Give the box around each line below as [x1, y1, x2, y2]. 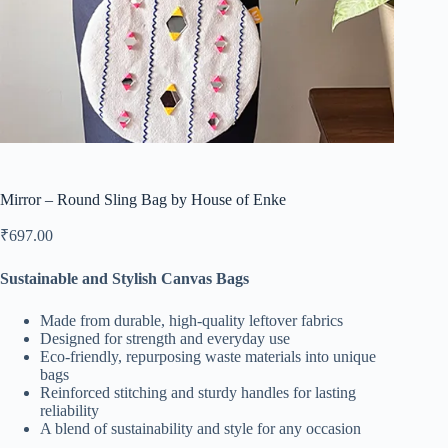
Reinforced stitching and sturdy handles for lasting [40, 383, 356, 401]
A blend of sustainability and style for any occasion [40, 419, 361, 437]
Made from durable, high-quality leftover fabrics [40, 311, 343, 329]
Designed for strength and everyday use [40, 329, 290, 347]
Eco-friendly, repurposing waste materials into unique [40, 347, 376, 365]
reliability [40, 401, 99, 419]
